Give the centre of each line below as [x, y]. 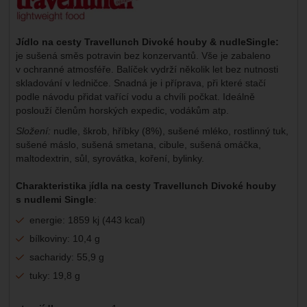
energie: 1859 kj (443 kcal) [87, 220]
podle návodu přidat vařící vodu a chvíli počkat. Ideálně [135, 96]
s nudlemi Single [54, 199]
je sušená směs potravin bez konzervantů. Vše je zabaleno [143, 55]
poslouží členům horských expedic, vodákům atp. [122, 110]
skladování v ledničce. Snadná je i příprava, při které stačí [140, 83]
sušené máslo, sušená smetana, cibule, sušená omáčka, [138, 144]
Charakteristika [51, 185]
